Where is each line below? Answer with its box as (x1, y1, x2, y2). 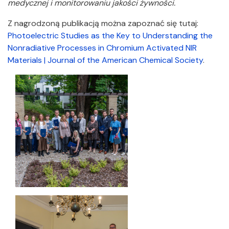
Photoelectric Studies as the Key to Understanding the (8, 30, 213, 41)
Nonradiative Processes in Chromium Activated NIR (8, 42, 197, 53)
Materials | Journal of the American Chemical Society (8, 55, 203, 65)
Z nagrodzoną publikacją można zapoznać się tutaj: (8, 18, 198, 29)
